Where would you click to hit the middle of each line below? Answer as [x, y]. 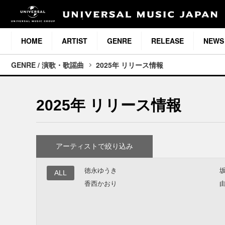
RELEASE [167, 41]
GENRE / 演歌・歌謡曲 [47, 65]
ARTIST [75, 41]
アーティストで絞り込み [94, 146]
